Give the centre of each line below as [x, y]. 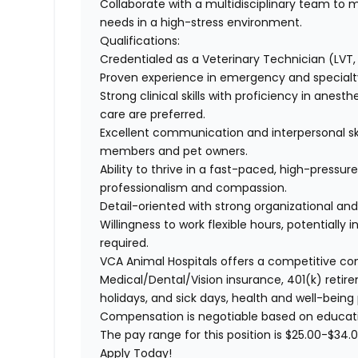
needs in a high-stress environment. [203, 23]
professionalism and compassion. [195, 188]
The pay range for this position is [191, 335]
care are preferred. [155, 115]
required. [126, 243]
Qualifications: [140, 41]
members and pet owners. [176, 151]
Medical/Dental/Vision [162, 280]
